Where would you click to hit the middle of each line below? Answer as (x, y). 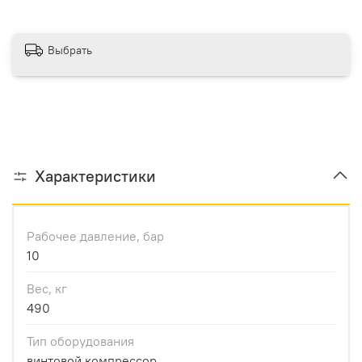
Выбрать (70, 51)
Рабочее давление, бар (95, 236)
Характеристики (95, 175)
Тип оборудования (80, 341)
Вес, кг (47, 288)
